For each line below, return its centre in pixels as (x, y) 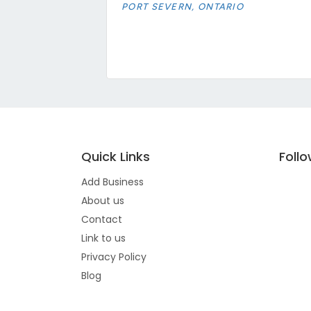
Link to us (103, 238)
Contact (102, 219)
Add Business (112, 182)
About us (103, 200)
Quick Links (116, 156)
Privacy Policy (114, 257)
